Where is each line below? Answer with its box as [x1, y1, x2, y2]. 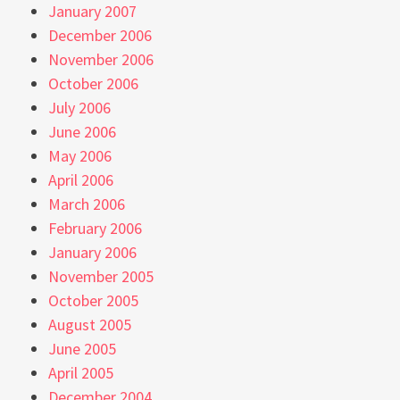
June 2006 [48, 121, 116, 142]
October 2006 [48, 72, 138, 94]
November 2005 [48, 265, 154, 287]
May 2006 [48, 145, 112, 166]
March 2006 [48, 193, 125, 214]
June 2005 [48, 337, 116, 359]
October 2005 [48, 289, 138, 311]
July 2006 [48, 96, 111, 118]
